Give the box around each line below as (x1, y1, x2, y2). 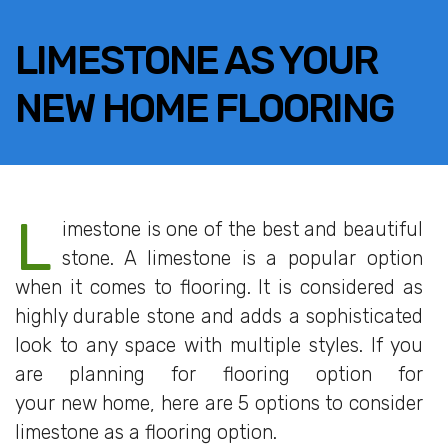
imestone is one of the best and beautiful (62, 218, 423, 241)
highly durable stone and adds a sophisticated (15, 305, 423, 328)
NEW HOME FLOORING (15, 85, 393, 132)
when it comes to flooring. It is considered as (15, 276, 423, 299)
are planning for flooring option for (15, 363, 423, 386)
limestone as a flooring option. (15, 421, 277, 444)
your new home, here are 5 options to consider (15, 392, 423, 415)
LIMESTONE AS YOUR (15, 37, 377, 84)
